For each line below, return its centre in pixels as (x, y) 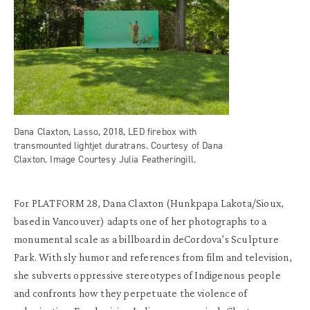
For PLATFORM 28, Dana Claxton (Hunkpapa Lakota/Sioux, (149, 203)
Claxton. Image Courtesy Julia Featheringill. (105, 159)
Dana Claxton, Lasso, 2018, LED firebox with (105, 131)
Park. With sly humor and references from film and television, (153, 257)
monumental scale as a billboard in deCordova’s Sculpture (146, 239)
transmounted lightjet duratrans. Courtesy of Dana (118, 145)
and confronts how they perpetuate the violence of (131, 293)
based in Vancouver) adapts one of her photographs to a (140, 221)
